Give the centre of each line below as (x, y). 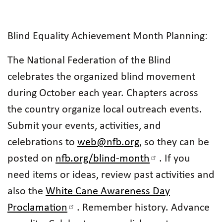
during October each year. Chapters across (103, 93)
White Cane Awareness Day (108, 192)
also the (27, 192)
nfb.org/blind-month (103, 159)
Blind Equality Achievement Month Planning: (108, 36)
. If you (175, 159)
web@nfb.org (108, 142)
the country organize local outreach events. (105, 110)
